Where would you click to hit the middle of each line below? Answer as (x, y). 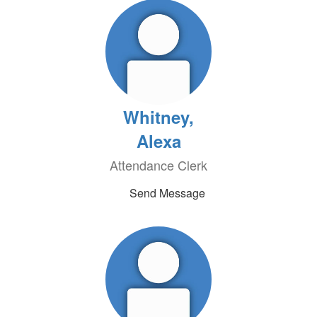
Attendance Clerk (158, 165)
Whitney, (158, 117)
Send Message (167, 193)
